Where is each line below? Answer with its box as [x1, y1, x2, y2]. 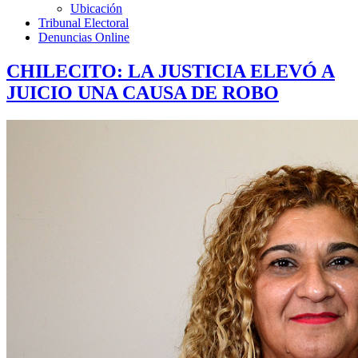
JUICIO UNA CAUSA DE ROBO [6, 82, 279, 103]
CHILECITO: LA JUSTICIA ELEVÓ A [6, 60, 335, 82]
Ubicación [70, 2, 122, 15]
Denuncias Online [38, 30, 129, 44]
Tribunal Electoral [38, 16, 129, 30]
